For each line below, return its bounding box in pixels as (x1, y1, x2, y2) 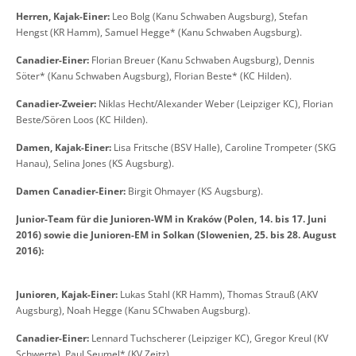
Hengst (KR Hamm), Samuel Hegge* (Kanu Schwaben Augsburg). (16, 25, 302, 40)
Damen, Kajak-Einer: (16, 141, 111, 155)
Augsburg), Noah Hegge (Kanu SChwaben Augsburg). (16, 304, 250, 318)
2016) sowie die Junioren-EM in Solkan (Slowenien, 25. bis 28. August (16, 228, 336, 242)
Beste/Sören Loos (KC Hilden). (16, 113, 148, 127)
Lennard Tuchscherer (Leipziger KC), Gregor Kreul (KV (89, 331, 328, 346)
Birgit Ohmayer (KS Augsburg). (126, 184, 263, 199)
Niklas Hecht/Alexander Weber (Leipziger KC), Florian (96, 97, 333, 111)
